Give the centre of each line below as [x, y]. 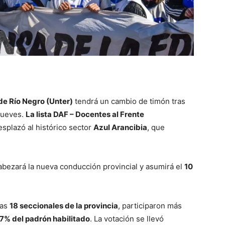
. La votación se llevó [127, 219]
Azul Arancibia [120, 128]
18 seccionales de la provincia [64, 206]
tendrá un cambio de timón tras [129, 101]
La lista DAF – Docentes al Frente [85, 115]
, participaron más [150, 206]
